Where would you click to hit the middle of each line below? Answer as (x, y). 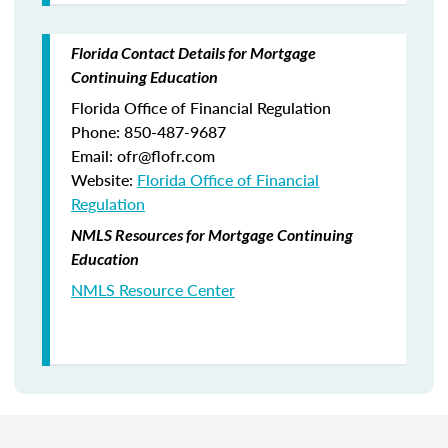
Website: (104, 179)
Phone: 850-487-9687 (148, 131)
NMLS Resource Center (153, 289)
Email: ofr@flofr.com (143, 155)
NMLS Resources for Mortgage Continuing (212, 234)
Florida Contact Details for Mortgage (193, 52)
